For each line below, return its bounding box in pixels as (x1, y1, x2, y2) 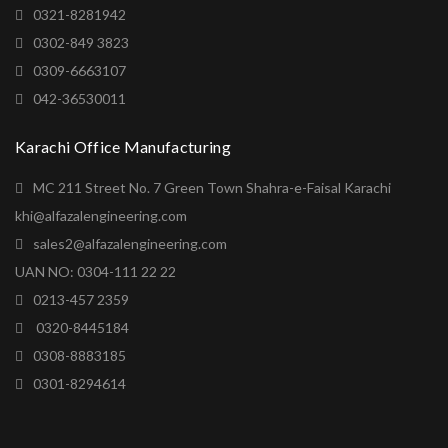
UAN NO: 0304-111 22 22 (15, 263, 176, 281)
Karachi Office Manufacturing (15, 137, 231, 157)
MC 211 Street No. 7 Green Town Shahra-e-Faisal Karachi (33, 179, 391, 197)
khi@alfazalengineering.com (15, 207, 187, 225)
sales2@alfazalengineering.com (33, 235, 227, 253)
